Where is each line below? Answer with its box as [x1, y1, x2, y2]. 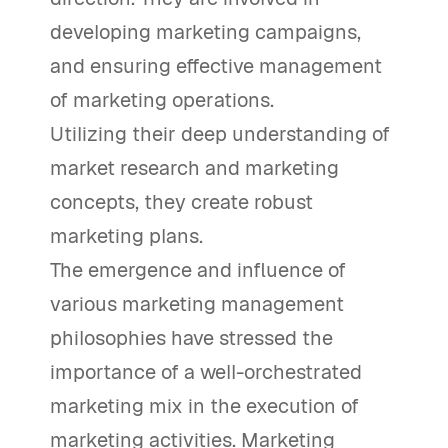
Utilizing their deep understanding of [50, 121, 390, 148]
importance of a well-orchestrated [50, 359, 362, 386]
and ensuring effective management [50, 53, 382, 80]
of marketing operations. [50, 87, 274, 114]
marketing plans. [50, 223, 203, 250]
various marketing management [50, 291, 344, 318]
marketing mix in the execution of [50, 393, 359, 420]
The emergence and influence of [50, 257, 346, 284]
